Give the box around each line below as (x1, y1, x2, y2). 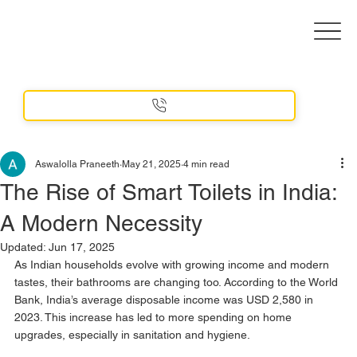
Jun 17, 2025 (49, 240, 115, 253)
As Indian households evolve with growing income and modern (14, 257, 332, 271)
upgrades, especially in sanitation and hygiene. (14, 328, 250, 341)
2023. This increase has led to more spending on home (14, 310, 295, 324)
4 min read (183, 158, 229, 170)
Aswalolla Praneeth (35, 158, 120, 170)
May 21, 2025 (122, 158, 181, 170)
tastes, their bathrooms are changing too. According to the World (14, 275, 341, 288)
